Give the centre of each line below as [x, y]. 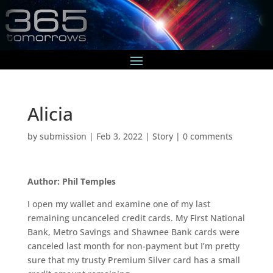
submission [63, 136]
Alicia [50, 113]
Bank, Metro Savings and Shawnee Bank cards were [133, 232]
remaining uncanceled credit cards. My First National [136, 218]
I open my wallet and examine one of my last [119, 204]
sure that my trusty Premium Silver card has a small [133, 260]
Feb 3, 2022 [119, 136]
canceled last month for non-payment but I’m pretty [133, 246]
